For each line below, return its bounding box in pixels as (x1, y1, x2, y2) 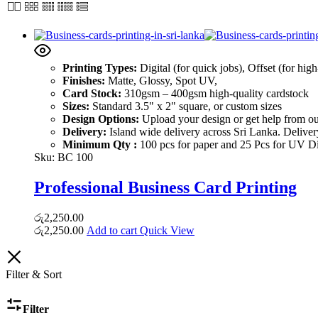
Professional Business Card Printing (34, 177, 297, 197)
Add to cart (87, 224, 137, 236)
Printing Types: (62, 61, 137, 74)
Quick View (140, 224, 194, 236)
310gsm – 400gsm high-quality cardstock (121, 87, 309, 99)
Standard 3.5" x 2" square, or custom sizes (89, 99, 282, 112)
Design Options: (62, 112, 139, 125)
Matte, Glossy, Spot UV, (105, 74, 217, 87)
